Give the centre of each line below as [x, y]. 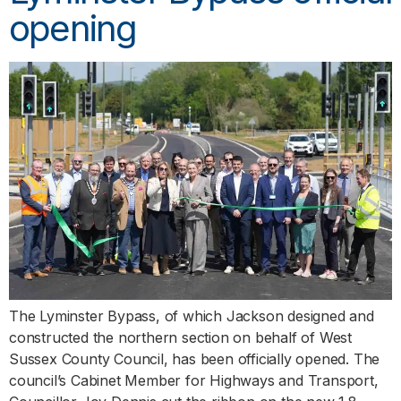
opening [73, 29]
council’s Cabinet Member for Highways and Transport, [194, 381]
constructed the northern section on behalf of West [180, 338]
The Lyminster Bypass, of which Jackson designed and [192, 316]
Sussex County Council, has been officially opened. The [195, 359]
